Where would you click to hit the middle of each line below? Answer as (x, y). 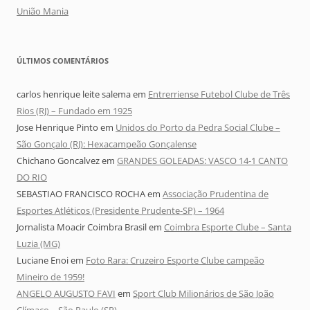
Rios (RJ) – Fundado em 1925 (74, 111)
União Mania (43, 11)
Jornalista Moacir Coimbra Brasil (82, 227)
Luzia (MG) (38, 244)
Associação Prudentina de (216, 194)
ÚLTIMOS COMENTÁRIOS (63, 61)
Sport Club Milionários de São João (203, 294)
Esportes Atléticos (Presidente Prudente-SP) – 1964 (120, 211)
